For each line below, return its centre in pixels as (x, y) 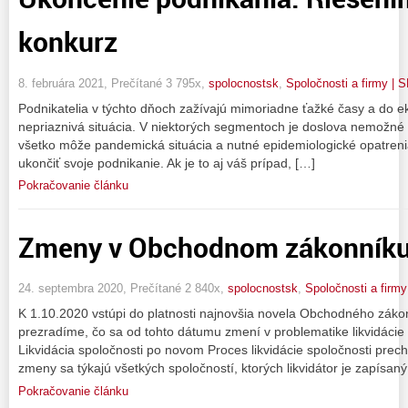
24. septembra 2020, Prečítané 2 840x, (123, 289)
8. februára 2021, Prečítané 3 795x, (113, 83)
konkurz (68, 42)
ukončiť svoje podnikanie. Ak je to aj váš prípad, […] (167, 163)
